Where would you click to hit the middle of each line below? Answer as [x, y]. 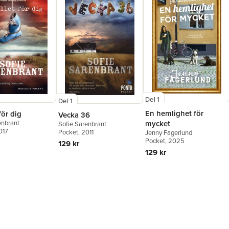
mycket [158, 124]
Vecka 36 [74, 115]
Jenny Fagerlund [169, 133]
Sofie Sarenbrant [82, 124]
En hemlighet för [174, 113]
